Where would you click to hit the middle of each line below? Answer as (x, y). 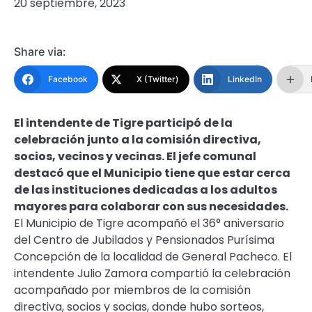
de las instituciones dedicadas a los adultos (146, 190)
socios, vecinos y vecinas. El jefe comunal (135, 157)
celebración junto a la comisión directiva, (138, 140)
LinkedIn (245, 79)
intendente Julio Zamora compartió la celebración (152, 274)
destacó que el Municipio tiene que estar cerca (152, 173)
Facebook (68, 79)
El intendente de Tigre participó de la (123, 123)
